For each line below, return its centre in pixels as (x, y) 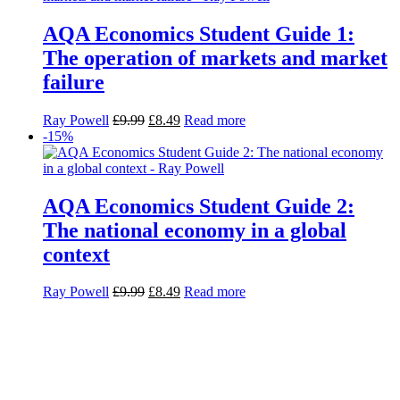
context (76, 254)
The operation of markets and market (215, 58)
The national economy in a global (195, 230)
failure (74, 82)
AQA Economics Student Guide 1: (199, 33)
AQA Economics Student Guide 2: (199, 206)
